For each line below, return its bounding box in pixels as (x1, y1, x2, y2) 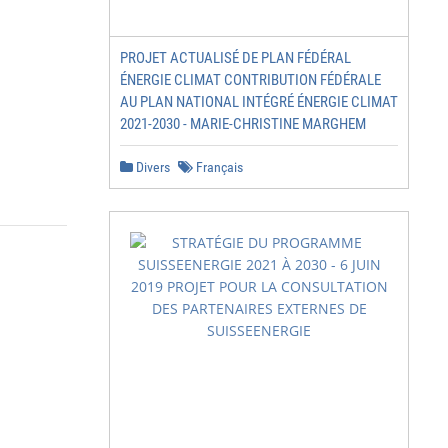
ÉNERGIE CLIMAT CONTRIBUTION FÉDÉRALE (120, 71, 381, 89)
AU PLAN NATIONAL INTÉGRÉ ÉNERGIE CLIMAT (120, 93, 398, 111)
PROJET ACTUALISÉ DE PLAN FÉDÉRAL (120, 49, 351, 67)
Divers (133, 159, 170, 175)
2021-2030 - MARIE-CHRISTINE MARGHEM (120, 115, 366, 133)
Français (193, 159, 243, 175)
